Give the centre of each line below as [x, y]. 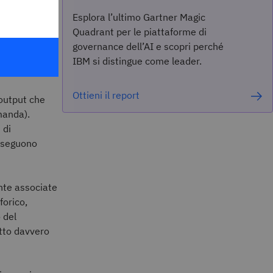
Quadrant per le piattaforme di [139, 32]
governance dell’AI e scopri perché [148, 46]
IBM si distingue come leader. [137, 61]
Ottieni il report [106, 95]
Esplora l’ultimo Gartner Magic [139, 17]
